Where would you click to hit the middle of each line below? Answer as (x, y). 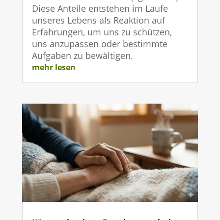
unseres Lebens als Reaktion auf (98, 20)
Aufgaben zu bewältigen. (82, 56)
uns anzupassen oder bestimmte (99, 44)
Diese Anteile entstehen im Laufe (100, 9)
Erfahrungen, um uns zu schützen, (102, 32)
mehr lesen (54, 68)
